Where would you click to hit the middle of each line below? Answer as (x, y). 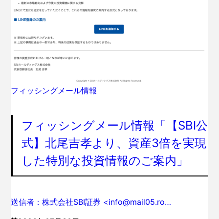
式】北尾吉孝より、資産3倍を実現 (114, 143)
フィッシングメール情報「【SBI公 (115, 126)
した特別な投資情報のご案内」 (105, 161)
